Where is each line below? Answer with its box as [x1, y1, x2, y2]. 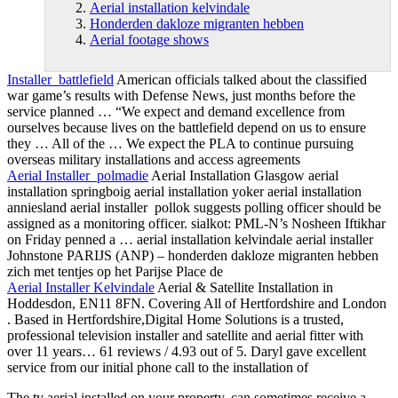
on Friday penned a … [7, 232, 137, 248]
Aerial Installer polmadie [7, 168, 148, 184]
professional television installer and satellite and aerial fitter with [7, 328, 363, 344]
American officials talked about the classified [114, 72, 367, 88]
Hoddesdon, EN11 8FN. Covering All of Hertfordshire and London [7, 296, 386, 312]
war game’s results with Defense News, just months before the [7, 88, 355, 104]
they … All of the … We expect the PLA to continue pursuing [7, 136, 354, 152]
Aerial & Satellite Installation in [155, 280, 333, 296]
